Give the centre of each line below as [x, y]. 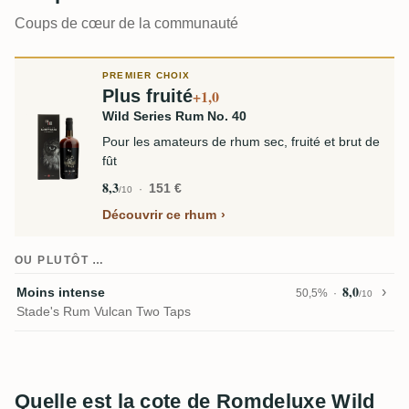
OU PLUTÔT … [60, 260]
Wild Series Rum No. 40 [174, 116]
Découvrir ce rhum [159, 215]
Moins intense [61, 292]
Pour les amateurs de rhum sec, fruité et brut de [241, 142]
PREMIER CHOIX [147, 75]
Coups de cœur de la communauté [126, 23]
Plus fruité [147, 96]
